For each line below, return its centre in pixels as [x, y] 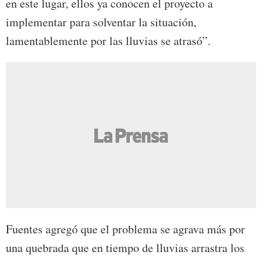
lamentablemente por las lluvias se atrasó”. [108, 41]
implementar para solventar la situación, [101, 22]
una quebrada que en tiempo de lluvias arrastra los [125, 248]
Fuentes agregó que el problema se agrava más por [125, 229]
